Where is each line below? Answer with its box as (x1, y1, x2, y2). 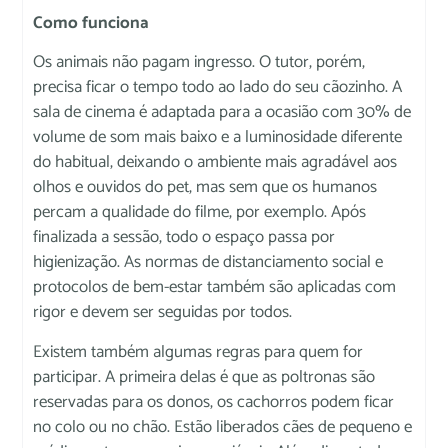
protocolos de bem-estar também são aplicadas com (33, 273, 397, 302)
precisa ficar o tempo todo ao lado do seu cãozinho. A (33, 73, 403, 102)
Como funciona (33, 9, 150, 38)
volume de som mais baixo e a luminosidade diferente (33, 123, 403, 152)
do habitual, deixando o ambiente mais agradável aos (33, 148, 398, 177)
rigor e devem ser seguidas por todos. (33, 298, 293, 327)
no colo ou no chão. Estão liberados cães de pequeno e (33, 412, 413, 441)
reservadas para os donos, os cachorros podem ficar (33, 387, 395, 416)
